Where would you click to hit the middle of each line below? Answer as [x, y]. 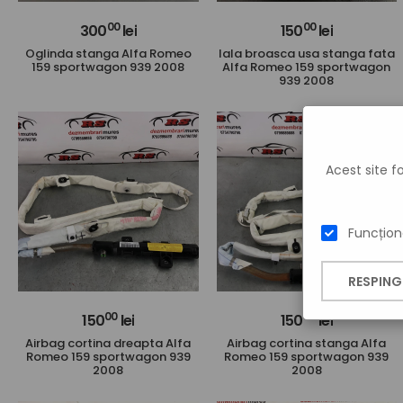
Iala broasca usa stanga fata [306, 53]
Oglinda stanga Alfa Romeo [108, 53]
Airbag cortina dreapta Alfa [108, 343]
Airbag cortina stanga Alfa [307, 343]
